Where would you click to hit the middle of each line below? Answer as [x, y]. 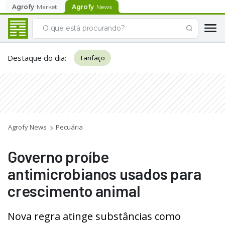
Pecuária [69, 127]
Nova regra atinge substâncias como [94, 216]
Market [47, 7]
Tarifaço [92, 58]
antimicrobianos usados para [104, 174]
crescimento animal [74, 191]
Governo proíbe [59, 156]
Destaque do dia [36, 58]
